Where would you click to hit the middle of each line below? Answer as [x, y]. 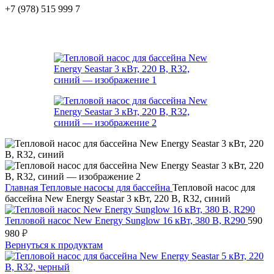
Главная [23, 187]
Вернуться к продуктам [54, 245]
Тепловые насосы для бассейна [106, 187]
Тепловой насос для [214, 187]
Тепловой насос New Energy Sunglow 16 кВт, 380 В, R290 [126, 220]
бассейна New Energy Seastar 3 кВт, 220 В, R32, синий [118, 198]
